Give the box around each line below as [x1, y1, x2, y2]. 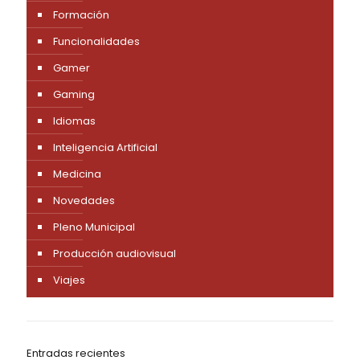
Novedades [53, 192, 115, 208]
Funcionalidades [53, 33, 140, 49]
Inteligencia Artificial [53, 139, 157, 155]
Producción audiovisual [53, 245, 176, 261]
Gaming [53, 86, 95, 102]
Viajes [53, 272, 85, 288]
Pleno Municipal [53, 219, 135, 235]
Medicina [53, 166, 101, 182]
